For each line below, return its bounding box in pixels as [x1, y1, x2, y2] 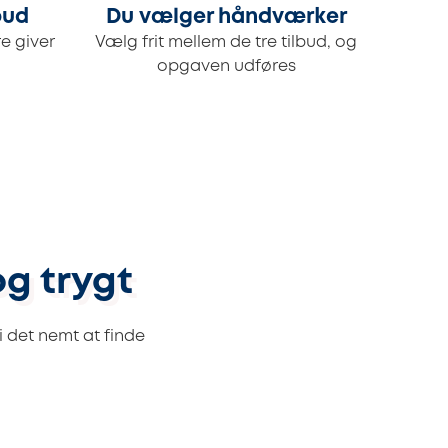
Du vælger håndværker [105, 8, 347, 28]
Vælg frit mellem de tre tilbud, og [95, 35, 357, 51]
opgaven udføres [156, 59, 296, 75]
